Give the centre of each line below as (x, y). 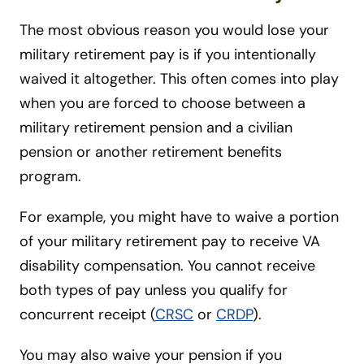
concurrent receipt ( (87, 314)
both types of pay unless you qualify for (154, 290)
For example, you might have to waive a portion (179, 217)
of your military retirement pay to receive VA (170, 241)
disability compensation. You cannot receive (167, 265)
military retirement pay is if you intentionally (168, 54)
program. (50, 176)
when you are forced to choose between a (162, 103)
